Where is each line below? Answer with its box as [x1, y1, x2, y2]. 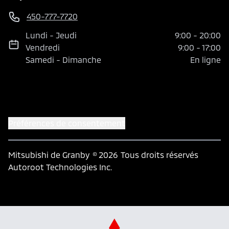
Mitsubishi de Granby [8, 150, 89, 160]
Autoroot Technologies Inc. [8, 162, 112, 172]
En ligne [190, 55, 221, 65]
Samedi [26, 55, 55, 65]
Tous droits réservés [121, 150, 198, 160]
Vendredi [26, 42, 60, 53]
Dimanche [62, 55, 102, 65]
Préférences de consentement [8, 118, 125, 128]
